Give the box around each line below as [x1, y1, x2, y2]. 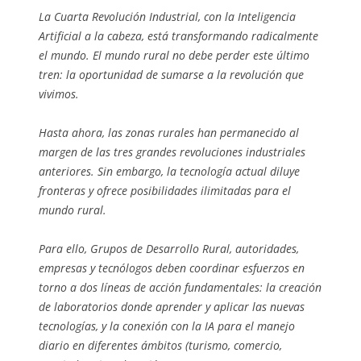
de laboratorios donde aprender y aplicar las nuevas [39, 299, 305, 315]
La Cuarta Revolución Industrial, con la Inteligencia [39, 9, 296, 25]
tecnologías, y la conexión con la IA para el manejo [39, 318, 295, 334]
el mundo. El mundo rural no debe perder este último [39, 48, 309, 64]
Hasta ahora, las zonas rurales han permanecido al [39, 125, 299, 141]
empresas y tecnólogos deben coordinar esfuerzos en [39, 260, 305, 276]
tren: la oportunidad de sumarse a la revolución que [39, 67, 304, 83]
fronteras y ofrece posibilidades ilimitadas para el [39, 183, 291, 199]
